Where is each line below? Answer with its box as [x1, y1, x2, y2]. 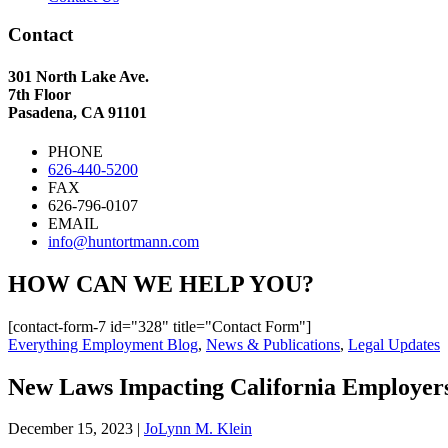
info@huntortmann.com [48, 232, 199, 250]
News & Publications [206, 335, 340, 353]
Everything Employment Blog [8, 335, 198, 353]
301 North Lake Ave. [8, 67, 149, 85]
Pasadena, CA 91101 [8, 103, 147, 121]
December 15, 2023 [8, 420, 133, 438]
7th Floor [8, 85, 71, 103]
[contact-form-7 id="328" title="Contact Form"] [8, 317, 311, 335]
